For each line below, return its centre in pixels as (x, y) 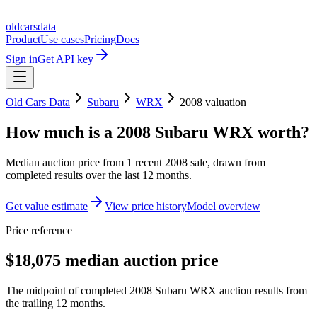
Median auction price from (66, 162)
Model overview (224, 206)
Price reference (39, 230)
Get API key (65, 59)
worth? (281, 132)
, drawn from (236, 162)
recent (149, 162)
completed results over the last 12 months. (99, 175)
